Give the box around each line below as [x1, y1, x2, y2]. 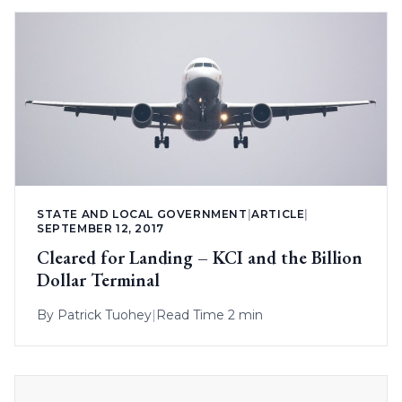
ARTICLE [251, 207, 305, 222]
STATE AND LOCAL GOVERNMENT [37, 207, 248, 222]
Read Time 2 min [156, 307, 263, 324]
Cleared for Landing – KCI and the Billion [37, 246, 363, 270]
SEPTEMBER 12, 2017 [37, 222, 164, 236]
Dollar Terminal [37, 268, 160, 293]
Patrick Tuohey [57, 307, 152, 324]
